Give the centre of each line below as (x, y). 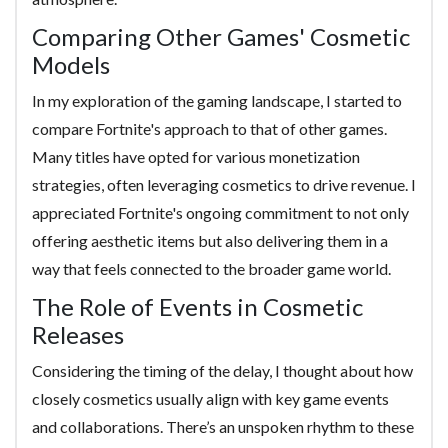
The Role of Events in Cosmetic (197, 306)
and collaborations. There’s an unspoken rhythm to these (223, 426)
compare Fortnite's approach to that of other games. (209, 128)
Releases (78, 334)
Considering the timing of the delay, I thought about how (222, 370)
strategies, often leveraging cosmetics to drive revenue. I (224, 184)
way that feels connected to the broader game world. (211, 268)
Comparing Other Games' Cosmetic (221, 36)
